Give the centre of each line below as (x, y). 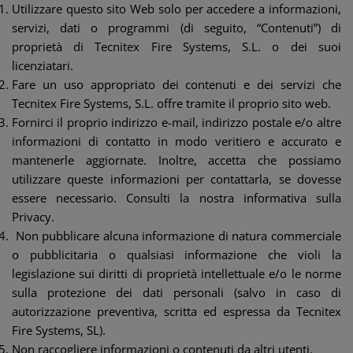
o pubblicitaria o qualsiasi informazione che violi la (176, 255)
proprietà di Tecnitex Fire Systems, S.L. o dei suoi (176, 46)
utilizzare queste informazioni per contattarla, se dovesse (176, 179)
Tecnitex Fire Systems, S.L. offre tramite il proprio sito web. (171, 103)
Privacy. (33, 217)
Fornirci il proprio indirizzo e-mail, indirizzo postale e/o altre (176, 122)
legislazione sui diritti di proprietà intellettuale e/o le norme (176, 273)
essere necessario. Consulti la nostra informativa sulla (176, 198)
